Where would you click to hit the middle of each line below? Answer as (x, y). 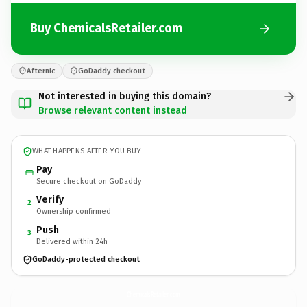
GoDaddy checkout (112, 71)
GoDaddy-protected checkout (86, 259)
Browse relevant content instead (113, 110)
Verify (50, 199)
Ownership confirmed (74, 211)
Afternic (41, 71)
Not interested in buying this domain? (125, 96)
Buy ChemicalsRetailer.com (106, 28)
